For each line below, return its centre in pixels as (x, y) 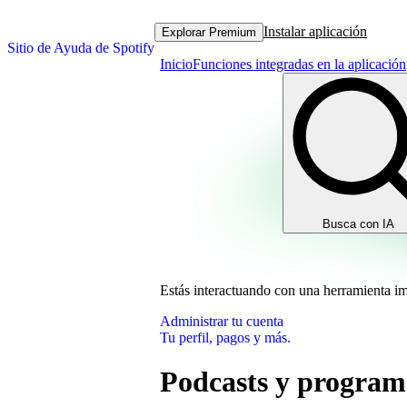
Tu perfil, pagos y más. (225, 338)
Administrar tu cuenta (222, 321)
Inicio (176, 64)
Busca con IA (358, 224)
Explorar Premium (209, 32)
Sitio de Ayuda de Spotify (81, 48)
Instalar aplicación (315, 31)
